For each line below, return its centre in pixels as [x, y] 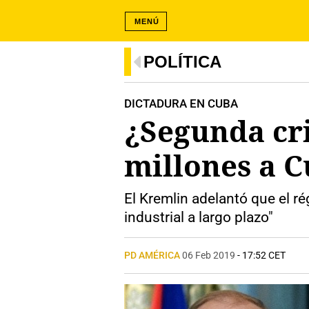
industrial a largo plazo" [199, 217]
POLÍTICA [182, 62]
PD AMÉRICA [153, 255]
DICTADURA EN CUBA [181, 103]
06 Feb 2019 [209, 255]
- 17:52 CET [260, 255]
